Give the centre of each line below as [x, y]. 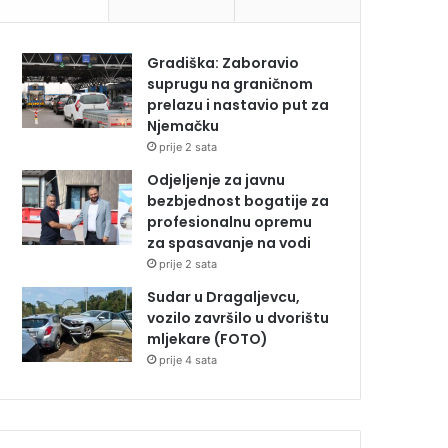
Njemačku [183, 126]
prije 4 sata [188, 360]
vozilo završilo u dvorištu [238, 318]
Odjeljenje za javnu [216, 180]
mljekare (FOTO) [208, 339]
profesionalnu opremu [230, 222]
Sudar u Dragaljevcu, [224, 297]
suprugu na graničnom [230, 84]
